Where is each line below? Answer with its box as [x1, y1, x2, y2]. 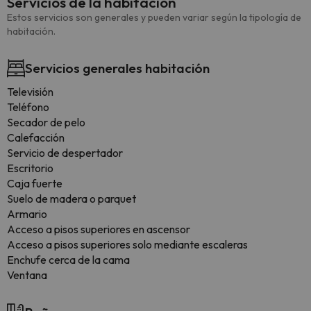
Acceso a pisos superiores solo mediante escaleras [7, 237, 248, 251]
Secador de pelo [7, 115, 85, 129]
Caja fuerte [7, 176, 62, 190]
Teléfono [7, 100, 49, 114]
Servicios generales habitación [25, 60, 210, 76]
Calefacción [7, 131, 65, 144]
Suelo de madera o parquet [7, 192, 136, 205]
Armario [7, 207, 47, 221]
